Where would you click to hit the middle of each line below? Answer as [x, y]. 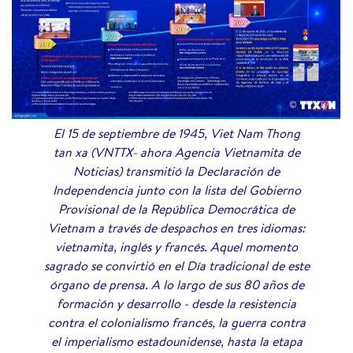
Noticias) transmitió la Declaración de [176, 171]
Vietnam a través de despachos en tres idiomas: [176, 227]
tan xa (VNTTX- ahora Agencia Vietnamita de [176, 152]
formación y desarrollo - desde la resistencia [176, 303]
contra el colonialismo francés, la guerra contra [176, 322]
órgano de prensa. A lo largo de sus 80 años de [176, 284]
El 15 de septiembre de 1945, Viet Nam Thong [176, 133]
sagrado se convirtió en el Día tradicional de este [176, 265]
